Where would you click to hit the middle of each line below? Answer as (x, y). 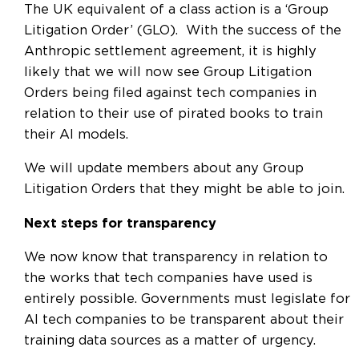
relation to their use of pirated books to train (173, 113)
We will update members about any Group (164, 169)
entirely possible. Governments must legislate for (187, 299)
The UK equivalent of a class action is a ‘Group (176, 9)
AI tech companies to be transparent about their (184, 320)
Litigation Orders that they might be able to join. (184, 190)
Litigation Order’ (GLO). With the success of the (183, 30)
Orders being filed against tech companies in (170, 93)
